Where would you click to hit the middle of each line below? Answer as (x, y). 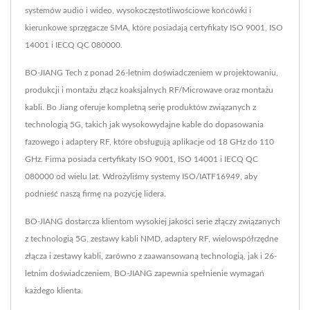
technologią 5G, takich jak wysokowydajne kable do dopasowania (144, 124)
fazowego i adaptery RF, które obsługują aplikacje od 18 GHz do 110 (149, 142)
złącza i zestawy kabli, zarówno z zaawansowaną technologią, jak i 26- (151, 256)
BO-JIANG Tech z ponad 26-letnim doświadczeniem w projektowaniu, (152, 72)
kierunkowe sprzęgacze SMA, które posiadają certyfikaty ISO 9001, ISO (154, 27)
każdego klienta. (54, 290)
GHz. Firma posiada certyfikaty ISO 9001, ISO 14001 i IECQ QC (142, 159)
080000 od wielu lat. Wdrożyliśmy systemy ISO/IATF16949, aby (141, 176)
